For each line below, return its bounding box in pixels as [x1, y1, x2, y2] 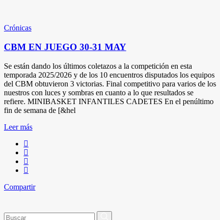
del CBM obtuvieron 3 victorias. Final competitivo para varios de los [4, 79, 216, 88]
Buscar [3, 210, 25, 219]
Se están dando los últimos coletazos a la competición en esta [4, 61, 192, 70]
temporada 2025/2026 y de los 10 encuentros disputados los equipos [4, 70, 215, 79]
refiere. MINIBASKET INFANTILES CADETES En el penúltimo [4, 97, 214, 106]
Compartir [4, 182, 35, 191]
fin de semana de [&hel [4, 106, 76, 114]
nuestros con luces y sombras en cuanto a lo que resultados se [4, 88, 193, 97]
